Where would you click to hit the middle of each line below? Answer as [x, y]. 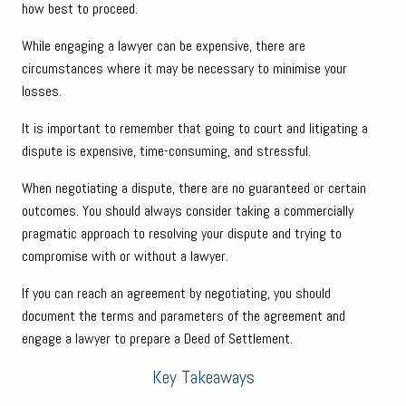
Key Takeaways [203, 377]
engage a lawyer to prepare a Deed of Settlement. [157, 338]
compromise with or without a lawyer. [125, 256]
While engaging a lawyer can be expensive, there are [164, 45]
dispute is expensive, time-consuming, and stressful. [166, 150]
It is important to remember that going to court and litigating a [195, 128]
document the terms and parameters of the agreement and [184, 315]
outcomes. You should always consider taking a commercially [188, 210]
